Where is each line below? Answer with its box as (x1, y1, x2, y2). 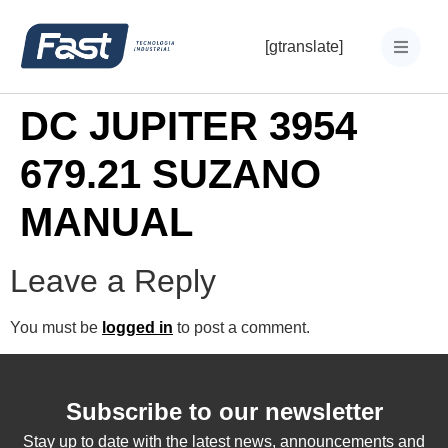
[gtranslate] (264, 37, 343, 55)
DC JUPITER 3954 (20, 104, 357, 148)
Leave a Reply (10, 263, 216, 299)
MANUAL (20, 200, 193, 244)
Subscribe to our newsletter (65, 398, 383, 426)
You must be (10, 319, 102, 336)
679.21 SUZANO (20, 152, 321, 196)
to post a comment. (173, 319, 310, 336)
